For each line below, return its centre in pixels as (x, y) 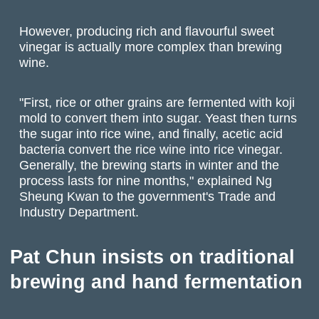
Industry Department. (79, 212)
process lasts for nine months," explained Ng (146, 181)
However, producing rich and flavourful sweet (147, 31)
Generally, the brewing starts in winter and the (150, 165)
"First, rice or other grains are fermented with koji (157, 103)
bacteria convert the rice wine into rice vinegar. (151, 150)
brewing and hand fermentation (156, 282)
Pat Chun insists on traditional (152, 257)
